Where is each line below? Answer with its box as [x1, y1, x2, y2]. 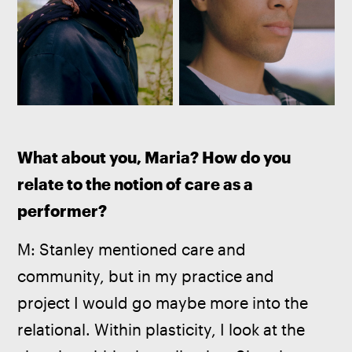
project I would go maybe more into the [17, 294, 313, 313]
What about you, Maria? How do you [17, 148, 295, 167]
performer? [17, 201, 108, 220]
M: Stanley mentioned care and [17, 240, 251, 259]
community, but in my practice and [17, 267, 279, 286]
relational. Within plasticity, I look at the [17, 321, 310, 339]
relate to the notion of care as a [17, 174, 257, 193]
